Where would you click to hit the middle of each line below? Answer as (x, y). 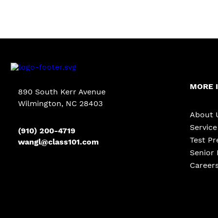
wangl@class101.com (58, 142)
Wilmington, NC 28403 (60, 103)
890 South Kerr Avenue (62, 91)
